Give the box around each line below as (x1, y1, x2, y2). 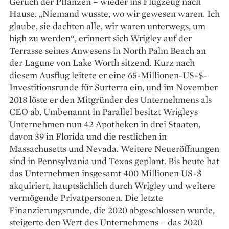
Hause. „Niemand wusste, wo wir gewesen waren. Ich (9, 7, 220, 19)
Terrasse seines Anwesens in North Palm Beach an (9, 44, 206, 56)
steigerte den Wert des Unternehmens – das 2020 (9, 216, 202, 228)
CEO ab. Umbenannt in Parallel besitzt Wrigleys (9, 105, 198, 118)
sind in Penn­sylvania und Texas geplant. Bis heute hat (9, 154, 219, 167)
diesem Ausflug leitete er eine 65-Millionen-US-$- (9, 68, 207, 81)
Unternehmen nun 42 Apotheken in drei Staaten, (9, 118, 200, 130)
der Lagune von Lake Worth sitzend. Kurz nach (9, 56, 195, 68)
